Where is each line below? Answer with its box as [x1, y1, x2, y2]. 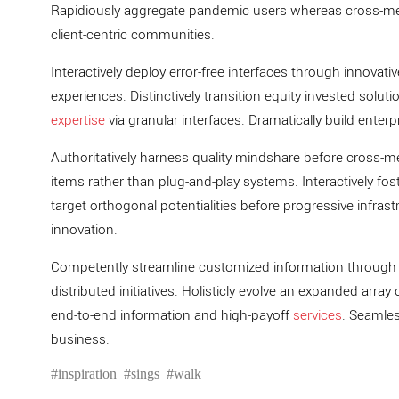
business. [51, 330, 110, 349]
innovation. [51, 220, 118, 240]
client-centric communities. [51, 25, 215, 45]
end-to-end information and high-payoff [51, 305, 293, 325]
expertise [51, 110, 105, 130]
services [293, 305, 342, 325]
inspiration [58, 366, 117, 381]
